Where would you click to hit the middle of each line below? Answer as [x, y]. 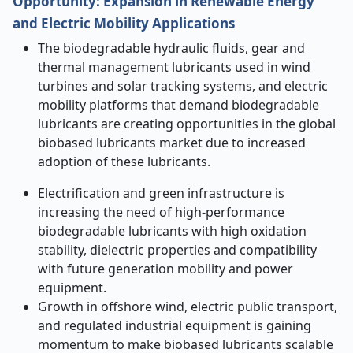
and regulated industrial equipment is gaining [175, 325]
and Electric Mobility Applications [124, 23]
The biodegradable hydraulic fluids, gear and [171, 48]
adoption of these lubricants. [124, 162]
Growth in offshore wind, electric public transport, [188, 307]
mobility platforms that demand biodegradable [178, 105]
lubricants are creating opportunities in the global [187, 124]
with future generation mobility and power [165, 269]
